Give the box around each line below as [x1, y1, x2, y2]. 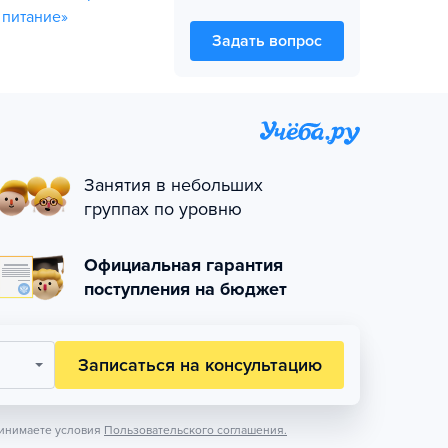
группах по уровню [84, 198, 242, 220]
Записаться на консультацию [77, 354, 322, 376]
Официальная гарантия [84, 254, 283, 276]
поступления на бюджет [84, 278, 287, 300]
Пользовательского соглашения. [104, 423, 287, 437]
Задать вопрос [212, 31, 322, 51]
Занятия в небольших [84, 174, 263, 196]
